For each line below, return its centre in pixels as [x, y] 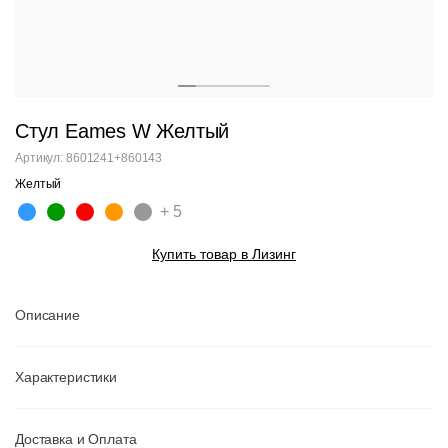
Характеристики [66, 377]
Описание [47, 315]
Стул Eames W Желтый [122, 131]
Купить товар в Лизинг [224, 254]
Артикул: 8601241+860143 [89, 158]
